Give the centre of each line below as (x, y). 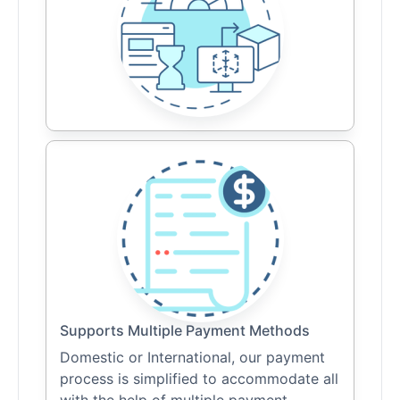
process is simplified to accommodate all (199, 379)
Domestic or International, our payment (192, 358)
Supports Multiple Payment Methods (185, 331)
